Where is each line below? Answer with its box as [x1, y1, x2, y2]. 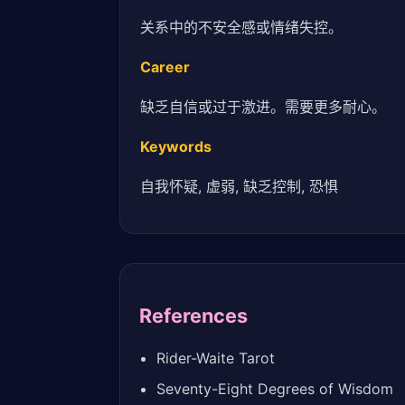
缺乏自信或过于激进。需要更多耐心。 [140, 97, 387, 116]
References [138, 304, 248, 328]
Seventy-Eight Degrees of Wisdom [155, 380, 393, 399]
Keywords [140, 137, 212, 155]
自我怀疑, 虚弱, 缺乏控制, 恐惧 [140, 176, 339, 195]
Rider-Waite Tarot [155, 349, 275, 368]
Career [140, 57, 191, 76]
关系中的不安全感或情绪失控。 [140, 17, 344, 36]
